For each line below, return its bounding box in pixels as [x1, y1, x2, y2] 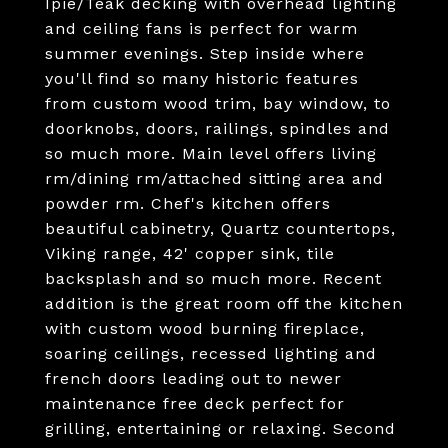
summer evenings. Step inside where [45, 44, 365, 63]
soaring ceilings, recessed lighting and [45, 344, 377, 363]
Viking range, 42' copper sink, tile [45, 244, 335, 263]
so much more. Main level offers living [45, 144, 377, 163]
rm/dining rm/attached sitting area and [45, 169, 384, 188]
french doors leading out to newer [45, 369, 342, 388]
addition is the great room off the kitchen [45, 294, 403, 313]
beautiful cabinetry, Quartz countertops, [45, 219, 396, 238]
